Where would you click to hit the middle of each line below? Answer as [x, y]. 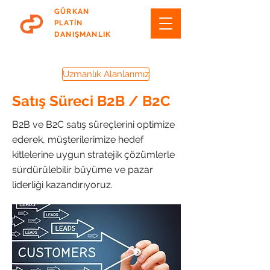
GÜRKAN [72, 11]
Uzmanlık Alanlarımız [106, 74]
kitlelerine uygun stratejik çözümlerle [93, 155]
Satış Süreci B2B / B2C [91, 101]
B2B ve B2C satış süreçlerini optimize [93, 124]
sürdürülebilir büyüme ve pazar [83, 170]
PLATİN [69, 23]
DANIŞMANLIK [83, 34]
